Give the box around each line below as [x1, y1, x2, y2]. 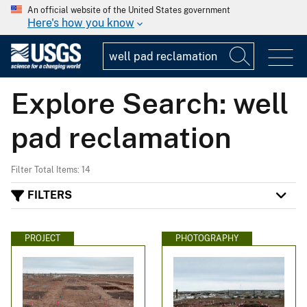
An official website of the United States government [27, 5, 230, 15]
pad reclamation [11, 120, 232, 154]
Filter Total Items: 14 [11, 164, 90, 175]
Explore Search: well [11, 86, 288, 120]
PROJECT [25, 233, 60, 243]
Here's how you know [27, 16, 134, 29]
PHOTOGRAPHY [175, 233, 238, 243]
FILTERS [27, 188, 72, 202]
